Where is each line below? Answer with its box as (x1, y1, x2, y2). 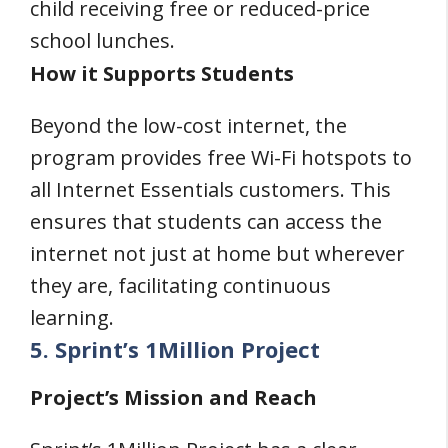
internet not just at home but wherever (30, 240, 405, 267)
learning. (30, 304, 114, 331)
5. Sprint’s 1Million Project (30, 333, 320, 364)
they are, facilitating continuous (30, 272, 331, 299)
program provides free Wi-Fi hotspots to (30, 144, 412, 171)
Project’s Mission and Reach (30, 383, 317, 411)
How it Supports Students (30, 60, 294, 87)
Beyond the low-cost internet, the (30, 112, 347, 139)
